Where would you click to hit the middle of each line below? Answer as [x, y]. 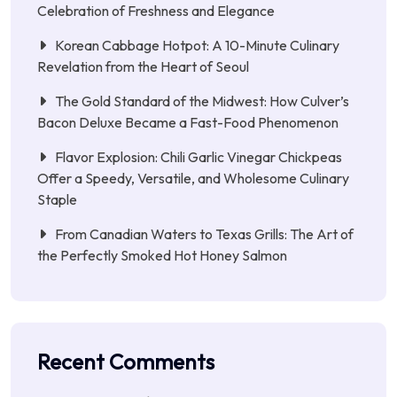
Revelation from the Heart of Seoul [143, 66]
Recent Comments [126, 361]
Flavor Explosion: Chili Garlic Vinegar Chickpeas [198, 156]
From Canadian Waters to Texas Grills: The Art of [204, 234]
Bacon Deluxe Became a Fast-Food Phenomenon [188, 122]
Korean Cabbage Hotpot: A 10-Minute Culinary [197, 45]
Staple [57, 199]
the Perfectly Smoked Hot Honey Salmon [162, 255]
